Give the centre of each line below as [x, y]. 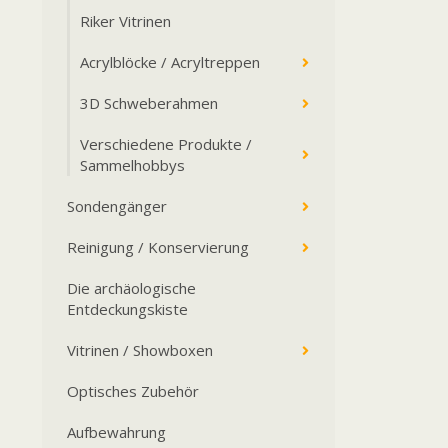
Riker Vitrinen [125, 21]
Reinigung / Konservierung [158, 247]
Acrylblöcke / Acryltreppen [170, 62]
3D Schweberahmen [149, 103]
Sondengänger [117, 206]
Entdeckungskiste [127, 309]
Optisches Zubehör [133, 391]
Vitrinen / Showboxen [140, 350]
